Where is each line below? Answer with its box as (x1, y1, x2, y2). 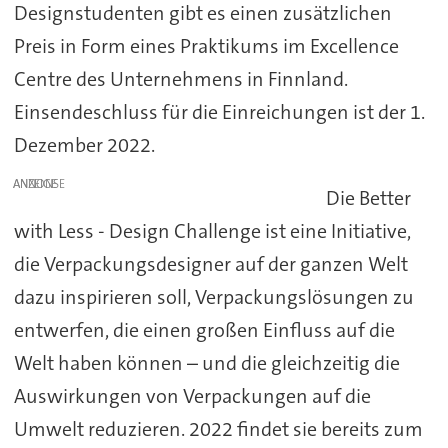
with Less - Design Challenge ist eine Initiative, (13, 218, 411, 245)
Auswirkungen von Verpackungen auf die (13, 383, 371, 410)
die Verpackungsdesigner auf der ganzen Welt (13, 251, 408, 278)
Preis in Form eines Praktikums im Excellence (13, 33, 399, 60)
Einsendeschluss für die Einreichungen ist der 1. (13, 99, 425, 126)
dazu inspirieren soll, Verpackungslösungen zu (13, 284, 414, 311)
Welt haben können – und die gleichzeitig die (13, 350, 400, 377)
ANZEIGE (13, 176, 58, 193)
